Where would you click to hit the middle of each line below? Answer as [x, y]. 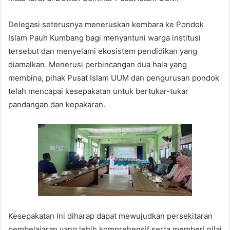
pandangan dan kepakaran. [57, 105]
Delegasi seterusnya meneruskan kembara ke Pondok [106, 25]
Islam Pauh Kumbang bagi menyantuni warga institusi [104, 38]
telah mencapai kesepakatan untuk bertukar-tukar [98, 91]
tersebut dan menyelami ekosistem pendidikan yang [103, 51]
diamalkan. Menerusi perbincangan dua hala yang [98, 65]
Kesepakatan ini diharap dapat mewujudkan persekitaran [110, 216]
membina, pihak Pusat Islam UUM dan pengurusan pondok [114, 78]
